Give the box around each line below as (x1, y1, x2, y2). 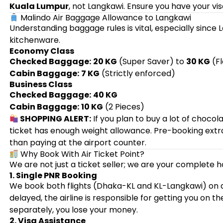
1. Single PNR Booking (9, 170, 97, 181)
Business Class (9, 79, 72, 90)
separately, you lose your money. (9, 204, 138, 216)
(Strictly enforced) (99, 68, 175, 79)
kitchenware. (9, 34, 60, 46)
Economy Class (9, 45, 74, 57)
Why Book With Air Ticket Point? (18, 148, 145, 160)
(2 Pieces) (103, 101, 144, 112)
